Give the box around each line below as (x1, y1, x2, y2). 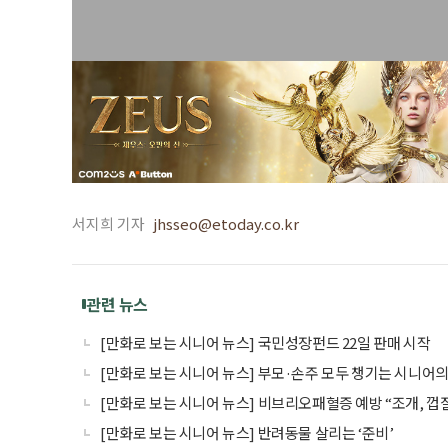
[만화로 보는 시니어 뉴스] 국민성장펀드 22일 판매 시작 (100, 331, 431, 353)
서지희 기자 (72, 212, 145, 234)
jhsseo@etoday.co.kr (153, 212, 299, 234)
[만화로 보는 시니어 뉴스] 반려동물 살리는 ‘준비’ (100, 421, 394, 443)
